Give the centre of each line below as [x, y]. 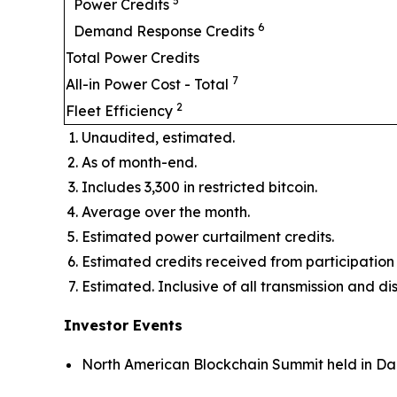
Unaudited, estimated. [158, 137]
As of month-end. [139, 162]
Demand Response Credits [166, 31]
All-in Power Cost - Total [149, 84]
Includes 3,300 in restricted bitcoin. [199, 187]
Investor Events [123, 325]
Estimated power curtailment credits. [208, 236]
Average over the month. [166, 211]
